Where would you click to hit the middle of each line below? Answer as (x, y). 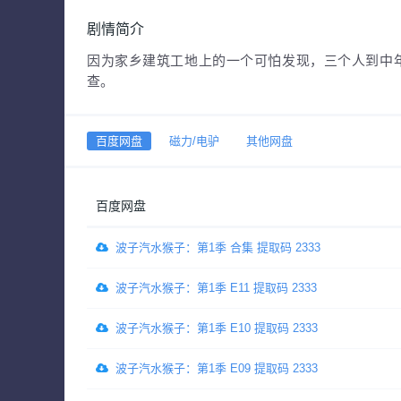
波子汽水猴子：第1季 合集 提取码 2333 (218, 248)
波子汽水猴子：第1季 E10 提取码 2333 (217, 328)
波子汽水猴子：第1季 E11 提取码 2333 (216, 288)
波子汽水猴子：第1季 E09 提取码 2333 (217, 369)
